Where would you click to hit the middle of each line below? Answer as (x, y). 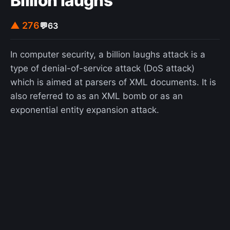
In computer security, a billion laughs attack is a (108, 55)
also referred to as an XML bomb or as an (97, 96)
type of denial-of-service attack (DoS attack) (102, 69)
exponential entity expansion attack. (85, 110)
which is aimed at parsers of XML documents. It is (113, 82)
